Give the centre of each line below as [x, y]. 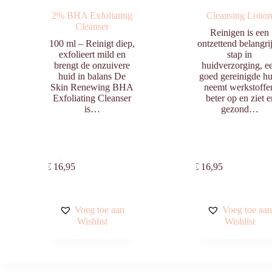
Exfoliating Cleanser [92, 98]
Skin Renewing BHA [92, 87]
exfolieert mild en [92, 54]
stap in [240, 54]
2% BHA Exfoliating [92, 15]
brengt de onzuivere [92, 65]
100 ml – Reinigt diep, [92, 43]
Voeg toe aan [100, 209]
